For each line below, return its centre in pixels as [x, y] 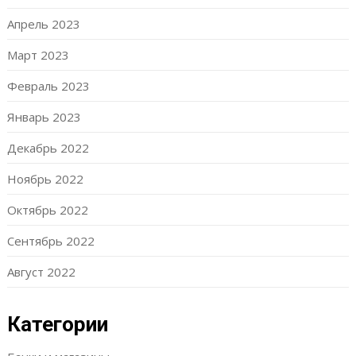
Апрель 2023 [43, 24]
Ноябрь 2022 [45, 179]
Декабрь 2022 [48, 148]
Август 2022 [41, 272]
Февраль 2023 [48, 86]
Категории [57, 324]
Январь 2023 [44, 117]
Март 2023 [38, 55]
